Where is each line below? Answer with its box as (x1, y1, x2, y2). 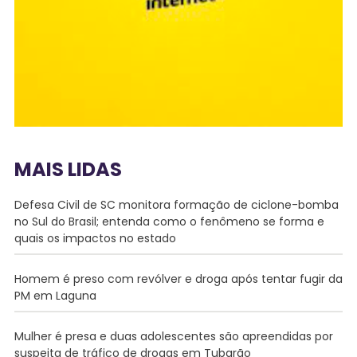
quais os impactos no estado (14, 229, 176, 246)
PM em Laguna (14, 287, 96, 304)
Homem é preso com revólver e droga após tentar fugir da (14, 270, 343, 287)
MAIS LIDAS (14, 155, 122, 182)
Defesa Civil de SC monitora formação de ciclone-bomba (14, 196, 339, 213)
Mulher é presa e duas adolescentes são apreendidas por (14, 328, 333, 344)
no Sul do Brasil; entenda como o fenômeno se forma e (14, 213, 324, 229)
